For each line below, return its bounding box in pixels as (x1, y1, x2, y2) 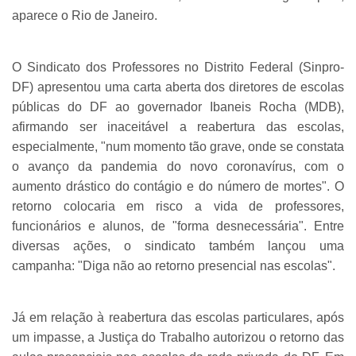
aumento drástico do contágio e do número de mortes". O (12, 179, 344, 193)
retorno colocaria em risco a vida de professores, (12, 199, 344, 213)
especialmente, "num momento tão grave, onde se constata (12, 139, 344, 153)
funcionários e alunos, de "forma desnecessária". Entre (12, 219, 344, 233)
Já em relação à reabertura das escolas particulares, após (12, 310, 344, 324)
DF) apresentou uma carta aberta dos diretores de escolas (12, 79, 344, 94)
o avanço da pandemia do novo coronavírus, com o (12, 159, 344, 173)
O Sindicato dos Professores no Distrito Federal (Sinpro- (12, 60, 344, 74)
